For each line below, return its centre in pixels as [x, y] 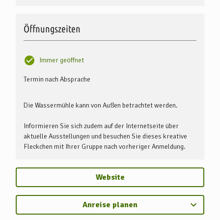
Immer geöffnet [62, 60]
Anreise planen [110, 205]
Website [110, 177]
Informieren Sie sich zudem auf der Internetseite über [101, 126]
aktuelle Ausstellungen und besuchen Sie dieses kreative [105, 136]
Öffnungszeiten [52, 28]
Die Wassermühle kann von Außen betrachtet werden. [101, 105]
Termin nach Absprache [57, 79]
